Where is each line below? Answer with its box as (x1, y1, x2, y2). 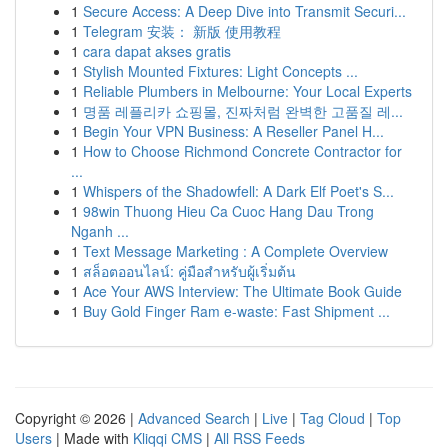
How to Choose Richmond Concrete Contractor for (83, 141, 402, 161)
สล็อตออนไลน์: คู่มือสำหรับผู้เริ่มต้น (83, 261, 296, 281)
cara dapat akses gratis (83, 41, 231, 61)
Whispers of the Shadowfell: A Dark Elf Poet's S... (83, 181, 394, 201)
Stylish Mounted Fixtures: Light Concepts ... (83, 61, 358, 81)
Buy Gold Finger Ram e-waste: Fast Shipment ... (83, 301, 390, 321)
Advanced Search (138, 408, 250, 428)
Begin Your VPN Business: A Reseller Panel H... (83, 121, 384, 141)
